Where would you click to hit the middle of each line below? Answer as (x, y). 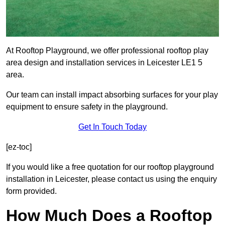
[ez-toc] (19, 147)
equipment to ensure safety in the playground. (87, 107)
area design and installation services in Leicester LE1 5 (104, 63)
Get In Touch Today (113, 127)
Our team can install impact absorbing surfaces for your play (112, 95)
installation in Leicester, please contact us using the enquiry (111, 179)
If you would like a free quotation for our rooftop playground (110, 167)
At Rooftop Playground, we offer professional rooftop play (107, 51)
